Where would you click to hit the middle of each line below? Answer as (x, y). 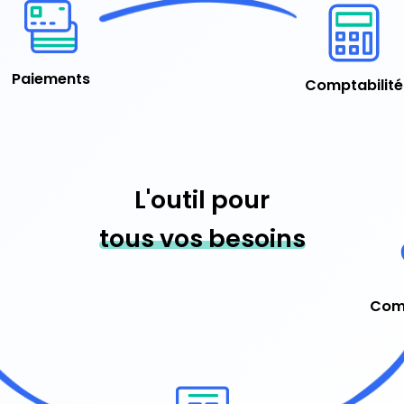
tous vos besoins (202, 238)
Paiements (50, 78)
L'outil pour (202, 199)
